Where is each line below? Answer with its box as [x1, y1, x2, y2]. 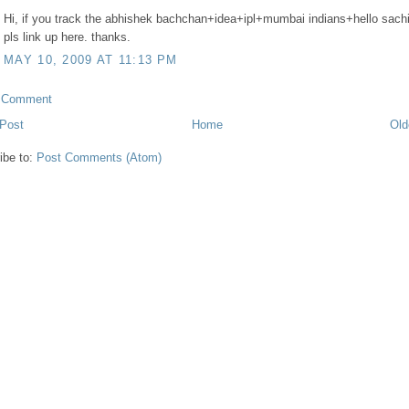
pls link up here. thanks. [4, 29, 131, 44]
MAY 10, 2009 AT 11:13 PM [4, 53, 178, 68]
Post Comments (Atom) [37, 151, 162, 165]
